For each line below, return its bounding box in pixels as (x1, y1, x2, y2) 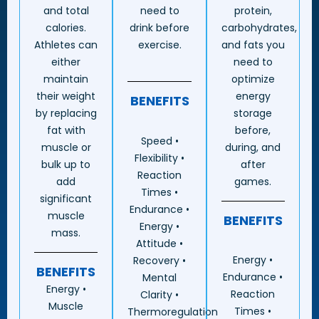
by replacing (35, 105, 97, 120)
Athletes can (34, 37, 98, 52)
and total (43, 3, 89, 18)
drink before (130, 20, 189, 35)
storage (234, 105, 273, 120)
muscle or (41, 140, 91, 155)
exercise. (137, 37, 182, 52)
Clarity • (140, 287, 179, 302)
